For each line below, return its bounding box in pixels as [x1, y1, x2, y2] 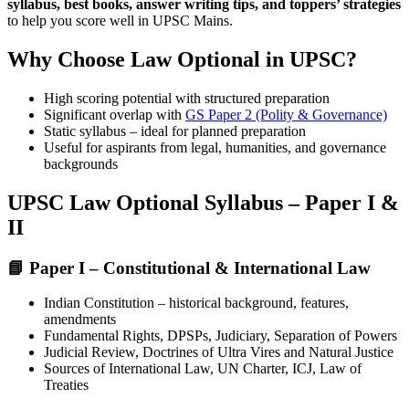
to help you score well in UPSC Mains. [7, 12, 233, 28]
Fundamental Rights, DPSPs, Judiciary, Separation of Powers [44, 328, 397, 344]
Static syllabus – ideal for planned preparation [44, 122, 306, 139]
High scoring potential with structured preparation [44, 89, 330, 106]
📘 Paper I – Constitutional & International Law [7, 257, 371, 278]
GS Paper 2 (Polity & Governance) [185, 106, 387, 122]
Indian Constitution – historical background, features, [44, 295, 349, 311]
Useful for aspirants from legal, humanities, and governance [44, 139, 386, 155]
